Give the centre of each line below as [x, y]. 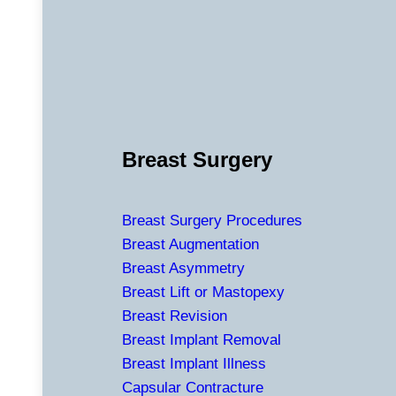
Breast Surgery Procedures [212, 221]
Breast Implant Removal [202, 340]
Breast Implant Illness [194, 364]
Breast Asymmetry [183, 269]
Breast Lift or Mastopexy [203, 293]
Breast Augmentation [190, 245]
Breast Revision [175, 316]
